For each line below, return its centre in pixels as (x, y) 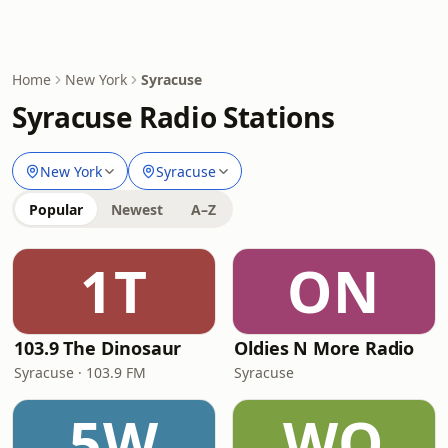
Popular (56, 209)
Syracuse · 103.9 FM (80, 372)
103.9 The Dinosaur (98, 348)
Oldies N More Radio (324, 348)
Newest (137, 209)
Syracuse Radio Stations (173, 117)
